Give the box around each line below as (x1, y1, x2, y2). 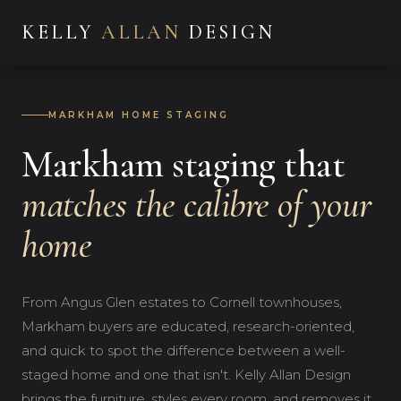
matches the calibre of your (21, 182, 371, 227)
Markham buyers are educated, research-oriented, (21, 318, 354, 335)
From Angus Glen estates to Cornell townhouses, (21, 294, 342, 311)
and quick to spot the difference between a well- (21, 342, 346, 359)
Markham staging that (21, 141, 345, 187)
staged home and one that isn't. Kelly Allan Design (21, 366, 351, 383)
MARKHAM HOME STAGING (48, 109, 229, 121)
